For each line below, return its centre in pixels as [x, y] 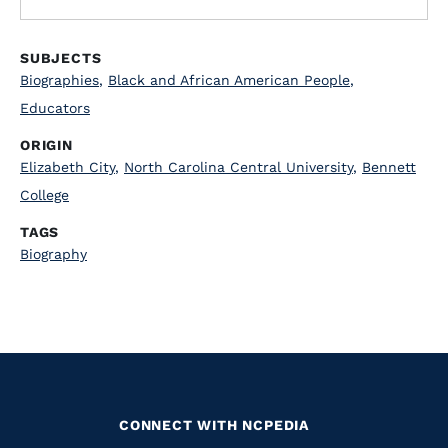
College [44, 195]
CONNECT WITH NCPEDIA [214, 425]
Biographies [59, 80]
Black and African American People [229, 80]
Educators [55, 108]
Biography [53, 254]
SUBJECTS [61, 58]
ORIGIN [46, 145]
